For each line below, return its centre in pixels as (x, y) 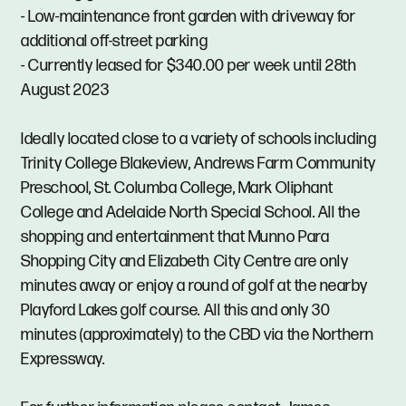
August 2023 (65, 90)
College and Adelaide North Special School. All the (191, 212)
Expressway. (63, 359)
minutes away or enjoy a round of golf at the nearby (195, 285)
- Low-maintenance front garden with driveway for (188, 16)
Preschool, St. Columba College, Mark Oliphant (177, 188)
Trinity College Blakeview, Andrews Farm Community (198, 163)
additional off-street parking (115, 41)
